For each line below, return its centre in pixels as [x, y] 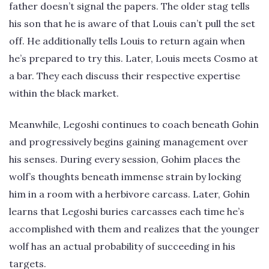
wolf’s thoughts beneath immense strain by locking [125, 176]
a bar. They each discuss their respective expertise [125, 76]
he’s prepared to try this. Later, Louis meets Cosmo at [134, 59]
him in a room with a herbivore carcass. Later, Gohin [129, 194]
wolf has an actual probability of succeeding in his [122, 246]
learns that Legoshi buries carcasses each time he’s [127, 211]
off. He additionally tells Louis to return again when [127, 41]
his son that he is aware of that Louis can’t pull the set [132, 24]
